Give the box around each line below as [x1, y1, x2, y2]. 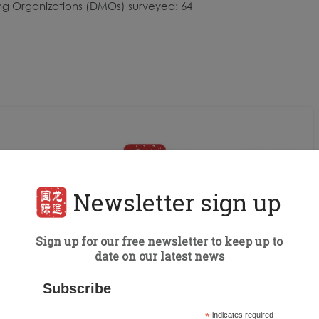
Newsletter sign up [73, 187, 281, 218]
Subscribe [43, 281, 112, 296]
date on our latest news [94, 249, 224, 263]
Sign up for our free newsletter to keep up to [36, 234, 283, 249]
